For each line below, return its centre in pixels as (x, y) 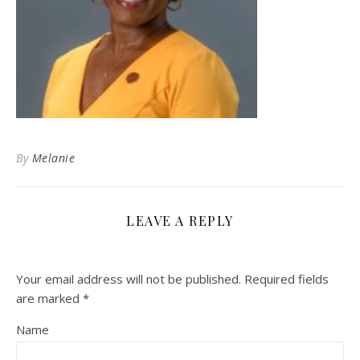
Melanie (53, 158)
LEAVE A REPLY (180, 221)
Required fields (286, 279)
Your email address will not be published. (129, 279)
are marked (49, 298)
